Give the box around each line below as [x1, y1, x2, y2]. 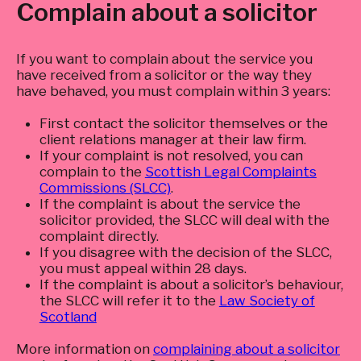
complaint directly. [39, 228, 165, 244]
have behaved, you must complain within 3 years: [16, 83, 330, 99]
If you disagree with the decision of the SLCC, [39, 244, 332, 260]
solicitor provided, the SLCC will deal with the [39, 212, 330, 228]
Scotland [39, 309, 97, 325]
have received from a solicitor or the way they [16, 67, 312, 83]
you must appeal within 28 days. [39, 260, 250, 276]
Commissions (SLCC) [39, 180, 171, 196]
